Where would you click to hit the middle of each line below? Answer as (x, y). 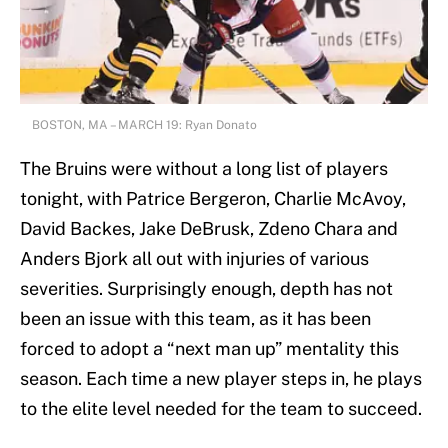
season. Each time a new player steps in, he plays (221, 379)
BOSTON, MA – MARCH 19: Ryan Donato (144, 125)
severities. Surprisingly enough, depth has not (206, 289)
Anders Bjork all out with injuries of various (194, 259)
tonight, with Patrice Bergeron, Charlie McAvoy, (213, 199)
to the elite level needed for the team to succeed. (221, 409)
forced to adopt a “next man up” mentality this (209, 349)
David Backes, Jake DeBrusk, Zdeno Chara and (209, 229)
